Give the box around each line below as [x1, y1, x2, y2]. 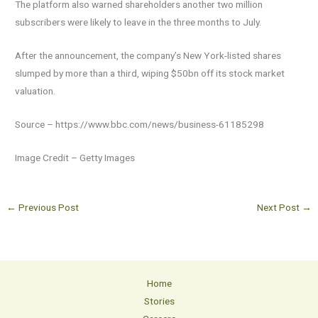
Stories [143, 295, 175, 307]
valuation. [15, 85, 56, 97]
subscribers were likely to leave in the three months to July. [15, 16, 262, 28]
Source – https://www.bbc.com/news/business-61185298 [15, 119, 265, 130]
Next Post [256, 201, 302, 213]
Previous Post [16, 201, 79, 213]
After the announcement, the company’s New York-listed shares [15, 50, 282, 62]
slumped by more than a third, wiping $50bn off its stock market [15, 67, 285, 79]
